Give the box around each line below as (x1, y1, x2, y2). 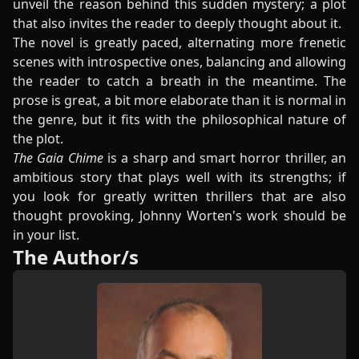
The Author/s (13, 244, 139, 270)
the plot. (13, 130, 63, 147)
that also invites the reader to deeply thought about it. (13, 14, 341, 32)
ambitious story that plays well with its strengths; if (13, 168, 346, 186)
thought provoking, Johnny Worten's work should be (13, 207, 346, 224)
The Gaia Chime (13, 149, 107, 167)
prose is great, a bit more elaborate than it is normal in (13, 91, 346, 109)
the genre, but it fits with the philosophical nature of (13, 111, 346, 128)
